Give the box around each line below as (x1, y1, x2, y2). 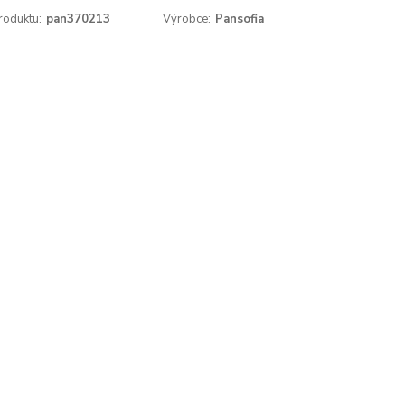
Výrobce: (163, 11, 212, 27)
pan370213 (45, 11, 110, 27)
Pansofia (215, 11, 265, 27)
